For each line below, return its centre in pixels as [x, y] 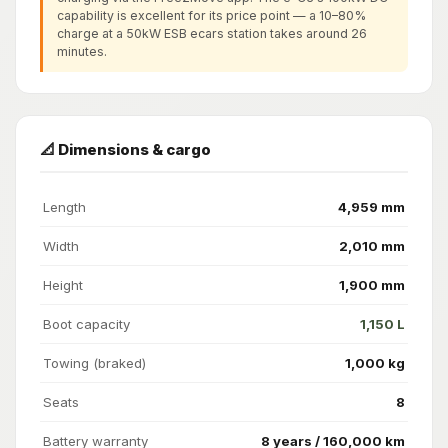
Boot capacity [86, 323]
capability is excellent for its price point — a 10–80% [211, 16]
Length [64, 206]
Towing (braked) [94, 362]
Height [63, 284]
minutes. [81, 52]
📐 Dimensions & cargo [125, 149]
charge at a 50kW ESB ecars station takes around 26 [211, 34]
